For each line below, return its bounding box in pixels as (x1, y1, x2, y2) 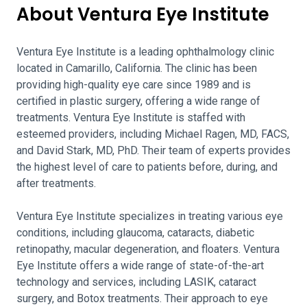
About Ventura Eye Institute (16, 2, 269, 27)
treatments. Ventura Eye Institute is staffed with (16, 111, 245, 124)
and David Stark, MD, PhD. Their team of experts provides (16, 144, 291, 157)
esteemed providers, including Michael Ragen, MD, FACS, (16, 127, 289, 140)
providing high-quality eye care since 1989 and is (16, 78, 251, 91)
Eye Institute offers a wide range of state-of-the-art (16, 259, 264, 272)
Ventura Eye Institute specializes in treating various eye (16, 210, 283, 223)
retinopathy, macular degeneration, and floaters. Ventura (16, 243, 280, 256)
